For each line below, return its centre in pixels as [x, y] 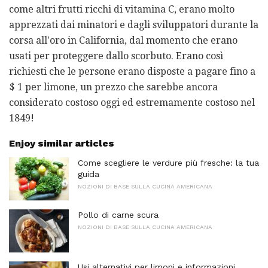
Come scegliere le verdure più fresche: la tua [168, 163]
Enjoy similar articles [62, 144]
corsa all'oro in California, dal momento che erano [123, 41]
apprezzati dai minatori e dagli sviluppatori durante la [134, 25]
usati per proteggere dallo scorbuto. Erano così [116, 56]
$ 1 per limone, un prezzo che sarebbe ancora [113, 87]
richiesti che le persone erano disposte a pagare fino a [132, 72]
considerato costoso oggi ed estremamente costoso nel [132, 103]
